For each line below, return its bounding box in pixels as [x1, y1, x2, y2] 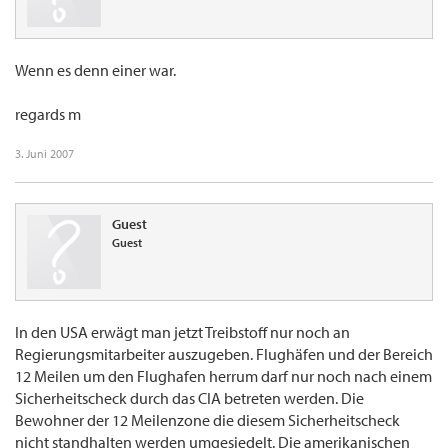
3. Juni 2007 [15, 146, 74, 162]
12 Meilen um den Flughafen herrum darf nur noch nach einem [15, 366, 432, 387]
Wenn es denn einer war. [15, 60, 176, 81]
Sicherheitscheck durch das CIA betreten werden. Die [15, 388, 364, 409]
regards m [15, 104, 81, 125]
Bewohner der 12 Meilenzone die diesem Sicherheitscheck [15, 410, 400, 431]
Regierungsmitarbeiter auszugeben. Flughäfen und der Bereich [15, 344, 433, 365]
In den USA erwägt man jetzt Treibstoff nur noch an [15, 322, 350, 343]
